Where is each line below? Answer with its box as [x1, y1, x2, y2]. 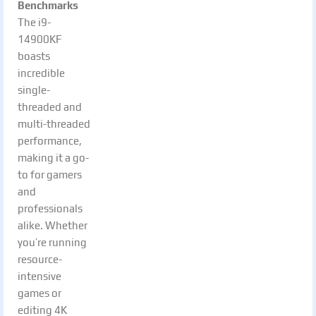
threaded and [18, 100, 82, 113]
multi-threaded [18, 117, 90, 130]
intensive [18, 269, 61, 282]
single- [18, 83, 50, 96]
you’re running [18, 236, 87, 248]
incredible [18, 66, 65, 79]
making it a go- [18, 151, 89, 164]
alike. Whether [18, 219, 87, 231]
